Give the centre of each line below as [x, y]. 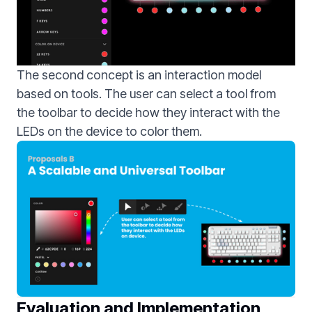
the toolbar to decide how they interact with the [148, 112]
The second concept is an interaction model [139, 75]
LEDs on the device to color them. [109, 131]
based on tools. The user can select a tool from [146, 93]
